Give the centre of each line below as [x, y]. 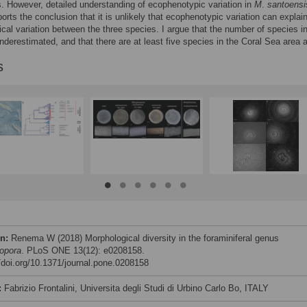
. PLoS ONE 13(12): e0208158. [83, 250]
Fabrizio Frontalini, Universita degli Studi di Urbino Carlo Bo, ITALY [136, 288]
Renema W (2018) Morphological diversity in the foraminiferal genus [145, 238]
